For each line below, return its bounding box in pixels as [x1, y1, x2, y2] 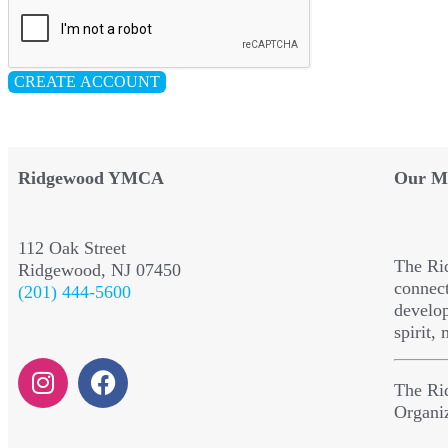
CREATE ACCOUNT [14, 72, 160, 90]
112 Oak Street [18, 237, 126, 258]
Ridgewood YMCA [18, 167, 164, 188]
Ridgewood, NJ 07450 [18, 259, 181, 280]
